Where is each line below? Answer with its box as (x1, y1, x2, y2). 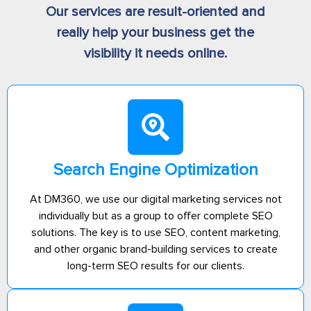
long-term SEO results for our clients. (67, 258, 244, 273)
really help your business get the (56, 24, 254, 41)
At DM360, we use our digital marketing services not (29, 192, 282, 206)
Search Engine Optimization (53, 159, 258, 180)
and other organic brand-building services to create (33, 242, 278, 256)
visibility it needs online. (83, 44, 227, 62)
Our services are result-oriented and (45, 3, 265, 20)
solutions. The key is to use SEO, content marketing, (31, 225, 280, 239)
